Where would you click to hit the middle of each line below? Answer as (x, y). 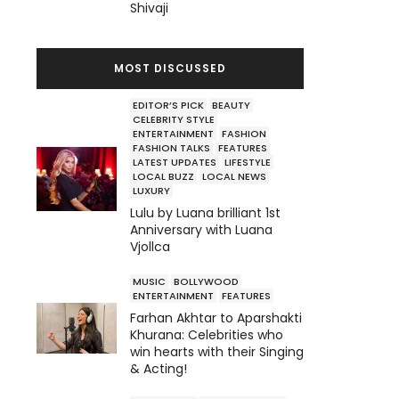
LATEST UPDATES (175, 162)
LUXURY (151, 190)
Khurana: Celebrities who (207, 334)
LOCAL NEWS (234, 176)
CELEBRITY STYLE (174, 119)
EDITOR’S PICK (168, 105)
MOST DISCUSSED (170, 68)
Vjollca (150, 246)
